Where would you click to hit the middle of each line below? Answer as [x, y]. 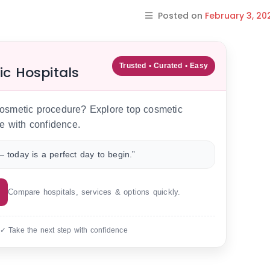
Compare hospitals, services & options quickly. [94, 192]
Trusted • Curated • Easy [164, 66]
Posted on [181, 16]
